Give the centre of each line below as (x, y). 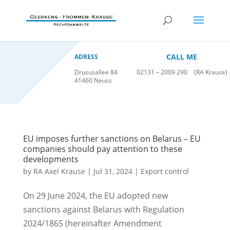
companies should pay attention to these (102, 149)
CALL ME (182, 57)
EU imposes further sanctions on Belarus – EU (112, 139)
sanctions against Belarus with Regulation (103, 209)
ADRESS (86, 57)
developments (51, 159)
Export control (165, 171)
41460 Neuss (93, 80)
